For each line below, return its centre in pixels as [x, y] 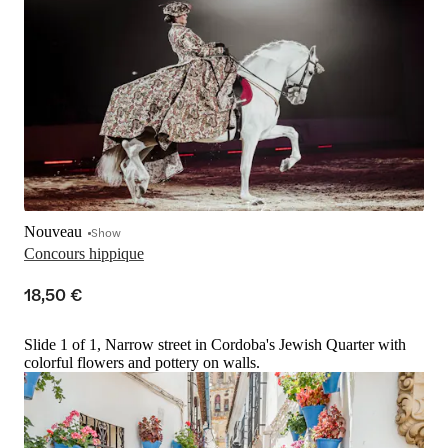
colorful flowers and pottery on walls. [142, 363]
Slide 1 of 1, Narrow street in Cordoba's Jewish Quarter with [215, 345]
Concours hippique [84, 254]
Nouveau [53, 232]
